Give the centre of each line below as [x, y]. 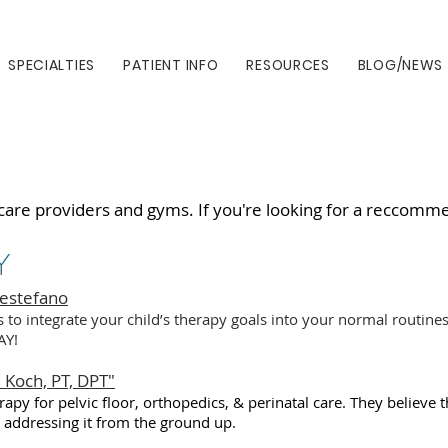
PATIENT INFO [170, 65]
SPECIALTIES [51, 65]
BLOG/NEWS [400, 65]
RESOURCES [288, 65]
